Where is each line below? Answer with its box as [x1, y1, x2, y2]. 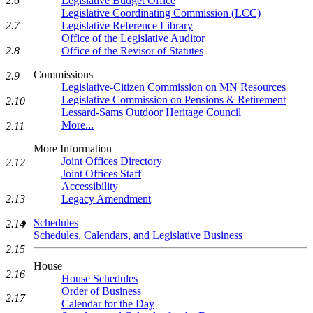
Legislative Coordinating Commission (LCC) [61, 7, 261, 19]
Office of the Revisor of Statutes [61, 45, 203, 57]
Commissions [34, 68, 93, 80]
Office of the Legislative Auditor [61, 32, 205, 44]
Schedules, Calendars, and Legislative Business [34, 229, 242, 241]
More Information [34, 143, 112, 154]
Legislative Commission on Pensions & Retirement [61, 94, 286, 105]
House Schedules [61, 272, 138, 284]
